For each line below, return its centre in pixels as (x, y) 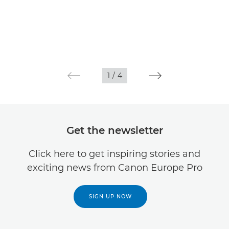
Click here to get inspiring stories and (114, 154)
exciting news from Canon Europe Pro (114, 167)
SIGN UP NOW (110, 196)
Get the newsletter (114, 130)
